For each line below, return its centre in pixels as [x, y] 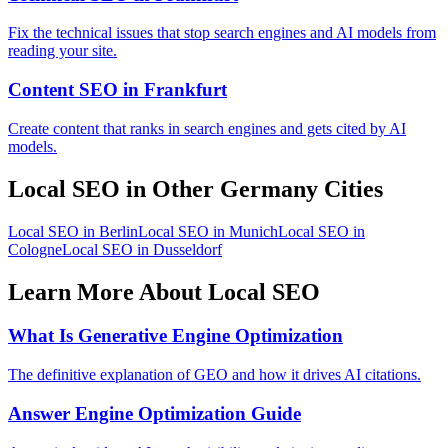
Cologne [35, 249]
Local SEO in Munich [208, 231]
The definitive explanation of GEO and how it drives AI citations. [214, 375]
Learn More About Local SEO [164, 291]
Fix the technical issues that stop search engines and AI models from [222, 33]
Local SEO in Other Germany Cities [195, 188]
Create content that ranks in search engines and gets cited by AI [207, 128]
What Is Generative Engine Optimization [175, 336]
